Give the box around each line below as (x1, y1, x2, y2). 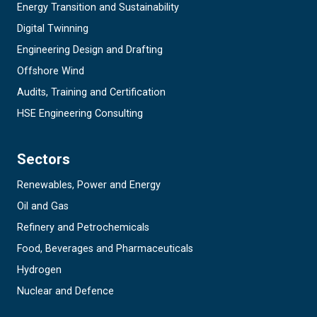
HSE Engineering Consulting (17, 108, 143, 120)
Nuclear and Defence (17, 285, 114, 298)
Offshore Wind (17, 65, 84, 78)
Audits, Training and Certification (17, 86, 166, 99)
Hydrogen (17, 264, 62, 277)
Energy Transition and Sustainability (17, 1, 179, 14)
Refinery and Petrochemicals (17, 221, 149, 234)
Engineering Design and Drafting (17, 44, 163, 57)
